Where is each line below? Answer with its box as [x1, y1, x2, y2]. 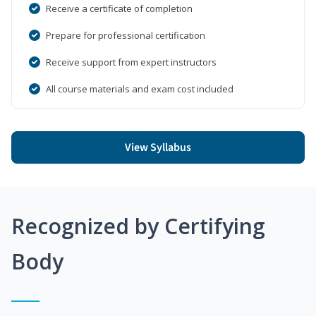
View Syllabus [125, 139, 191, 155]
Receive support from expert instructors [46, 55, 217, 68]
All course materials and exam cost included [46, 82, 233, 95]
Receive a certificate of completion [46, 1, 193, 15]
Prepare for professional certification [46, 28, 205, 42]
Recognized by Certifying [11, 211, 265, 241]
